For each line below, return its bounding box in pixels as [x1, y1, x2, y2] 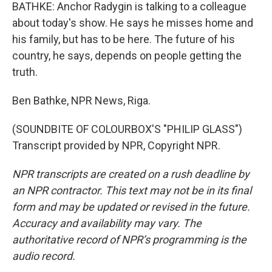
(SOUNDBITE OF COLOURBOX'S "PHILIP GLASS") [12, 123, 242, 135]
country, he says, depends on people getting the [12, 49, 242, 62]
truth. [12, 66, 38, 78]
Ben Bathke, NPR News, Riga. [12, 94, 151, 107]
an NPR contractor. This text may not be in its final [12, 184, 251, 197]
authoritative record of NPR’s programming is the [12, 233, 246, 246]
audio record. [12, 250, 75, 262]
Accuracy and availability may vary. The [12, 217, 202, 229]
